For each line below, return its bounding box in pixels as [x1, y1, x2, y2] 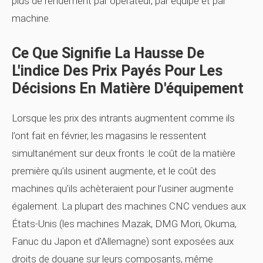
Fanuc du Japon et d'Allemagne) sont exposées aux [12, 235, 234, 247]
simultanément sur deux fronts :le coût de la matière [12, 147, 235, 159]
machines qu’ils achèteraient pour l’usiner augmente [12, 183, 234, 194]
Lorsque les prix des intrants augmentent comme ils [12, 112, 235, 124]
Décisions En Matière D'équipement [12, 80, 244, 97]
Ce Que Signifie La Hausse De [12, 45, 204, 62]
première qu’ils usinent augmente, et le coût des [12, 165, 216, 177]
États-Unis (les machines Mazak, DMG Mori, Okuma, [12, 218, 237, 230]
